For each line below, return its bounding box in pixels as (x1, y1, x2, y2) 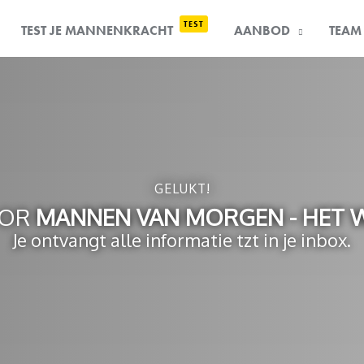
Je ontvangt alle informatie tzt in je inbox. (13, 228, 351, 251)
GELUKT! (154, 180, 210, 197)
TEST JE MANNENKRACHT (21, 22, 177, 40)
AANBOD (234, 22, 291, 40)
